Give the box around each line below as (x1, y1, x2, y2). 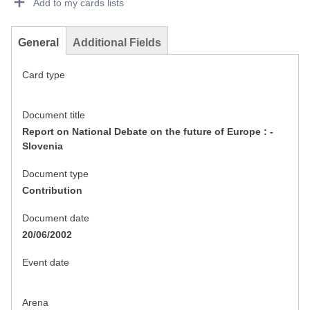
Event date (22, 257, 69, 268)
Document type (22, 168, 89, 180)
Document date (22, 212, 89, 224)
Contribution (22, 185, 82, 197)
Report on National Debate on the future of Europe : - (22, 126, 273, 138)
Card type (22, 69, 65, 81)
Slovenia (22, 140, 63, 152)
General (18, 37, 59, 49)
